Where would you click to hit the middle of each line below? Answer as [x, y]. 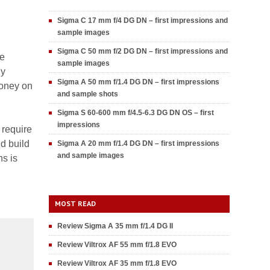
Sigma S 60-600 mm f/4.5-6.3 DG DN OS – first [136, 113]
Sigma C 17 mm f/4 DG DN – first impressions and [143, 20]
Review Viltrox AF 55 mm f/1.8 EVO [117, 245]
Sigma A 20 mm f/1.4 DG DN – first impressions [138, 143]
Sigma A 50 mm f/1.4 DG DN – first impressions [138, 82]
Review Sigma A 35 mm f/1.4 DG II [115, 226]
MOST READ [75, 203]
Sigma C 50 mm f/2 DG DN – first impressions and [143, 51]
